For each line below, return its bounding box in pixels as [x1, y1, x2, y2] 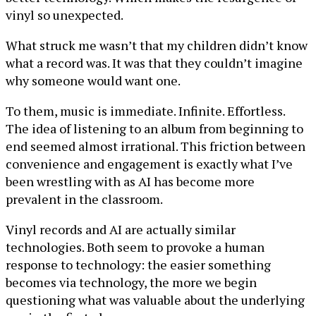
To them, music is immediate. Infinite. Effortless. [6, 102, 285, 119]
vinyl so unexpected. [6, 6, 123, 23]
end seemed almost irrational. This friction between [6, 138, 305, 154]
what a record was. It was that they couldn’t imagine [6, 54, 303, 71]
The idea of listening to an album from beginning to [6, 120, 303, 137]
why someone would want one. [6, 72, 181, 89]
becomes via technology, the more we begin [6, 274, 257, 291]
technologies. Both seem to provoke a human [6, 238, 265, 255]
